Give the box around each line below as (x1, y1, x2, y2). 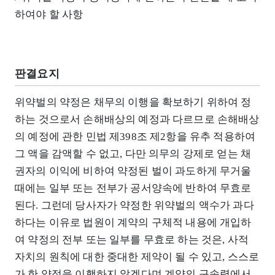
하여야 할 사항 (15, 8, 83, 20)
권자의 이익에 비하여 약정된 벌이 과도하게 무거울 (15, 165, 252, 177)
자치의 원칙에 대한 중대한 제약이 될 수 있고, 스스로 (15, 250, 260, 263)
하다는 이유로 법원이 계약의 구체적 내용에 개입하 (15, 216, 252, 228)
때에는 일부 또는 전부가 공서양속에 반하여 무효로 (15, 182, 252, 194)
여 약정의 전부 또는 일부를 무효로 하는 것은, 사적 (15, 233, 249, 246)
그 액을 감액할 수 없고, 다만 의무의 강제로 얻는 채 (15, 147, 252, 160)
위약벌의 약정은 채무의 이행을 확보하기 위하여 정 (15, 96, 252, 108)
